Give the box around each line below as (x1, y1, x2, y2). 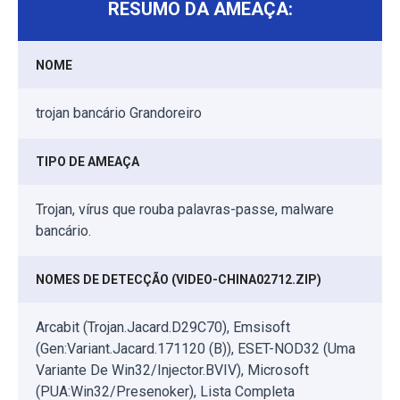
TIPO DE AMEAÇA (36, 154, 139, 170)
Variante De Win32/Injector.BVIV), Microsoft (36, 362, 309, 379)
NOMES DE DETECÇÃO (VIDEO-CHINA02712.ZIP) (36, 272, 321, 287)
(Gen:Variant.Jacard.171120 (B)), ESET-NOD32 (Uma (36, 340, 355, 358)
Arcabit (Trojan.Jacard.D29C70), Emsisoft (36, 319, 290, 337)
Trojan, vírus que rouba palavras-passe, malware (36, 201, 334, 219)
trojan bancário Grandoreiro (36, 104, 202, 122)
